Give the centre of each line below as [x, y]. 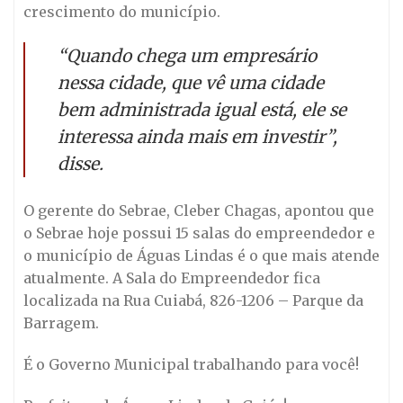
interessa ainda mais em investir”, [200, 137]
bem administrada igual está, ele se [202, 110]
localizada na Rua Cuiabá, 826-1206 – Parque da [193, 301]
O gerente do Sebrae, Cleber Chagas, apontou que [199, 211]
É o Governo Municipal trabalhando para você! [191, 364]
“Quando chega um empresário [187, 56]
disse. [81, 164]
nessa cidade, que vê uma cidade [191, 83]
